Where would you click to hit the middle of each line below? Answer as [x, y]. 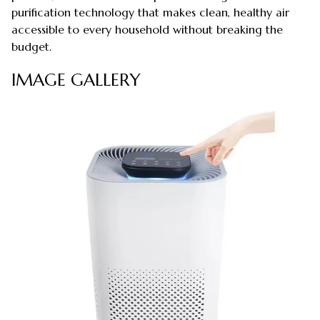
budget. [31, 46]
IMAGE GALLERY [76, 80]
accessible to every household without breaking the [147, 29]
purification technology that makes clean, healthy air [150, 12]
